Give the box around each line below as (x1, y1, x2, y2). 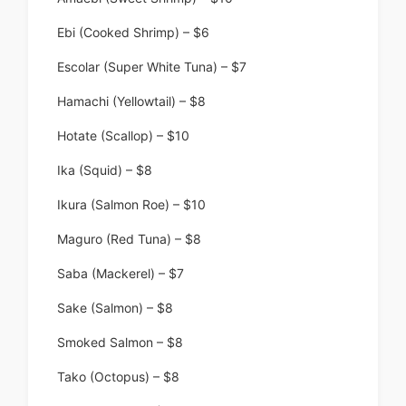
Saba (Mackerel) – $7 (57, 266, 184, 282)
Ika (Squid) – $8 (57, 162, 152, 179)
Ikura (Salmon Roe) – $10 (57, 197, 206, 213)
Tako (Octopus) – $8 (57, 369, 179, 385)
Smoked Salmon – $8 (57, 334, 183, 351)
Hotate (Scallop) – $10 (57, 128, 189, 144)
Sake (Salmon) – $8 (57, 300, 173, 316)
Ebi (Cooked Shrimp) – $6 (57, 24, 209, 41)
